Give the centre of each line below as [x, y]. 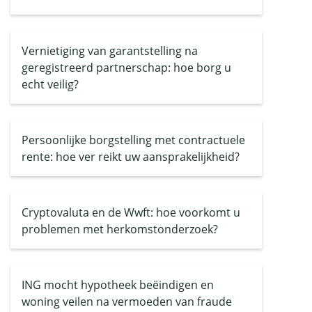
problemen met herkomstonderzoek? [120, 229]
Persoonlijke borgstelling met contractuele [133, 140]
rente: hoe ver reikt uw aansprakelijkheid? [131, 157]
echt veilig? [50, 84]
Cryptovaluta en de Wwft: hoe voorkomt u [131, 212]
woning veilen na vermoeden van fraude [127, 302]
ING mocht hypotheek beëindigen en [118, 285]
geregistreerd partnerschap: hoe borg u [126, 68]
